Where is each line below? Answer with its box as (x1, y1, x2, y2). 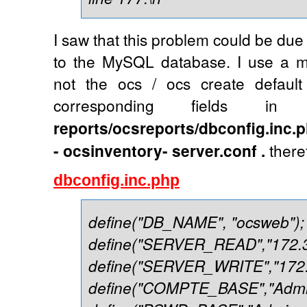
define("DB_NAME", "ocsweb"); (88, 210, 304, 232)
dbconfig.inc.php (53, 171, 180, 189)
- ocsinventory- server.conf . (53, 138, 265, 162)
